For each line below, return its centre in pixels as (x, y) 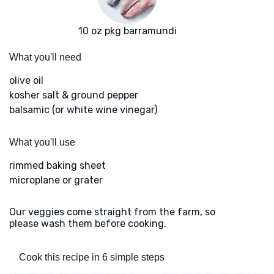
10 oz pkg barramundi (127, 31)
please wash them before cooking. (88, 224)
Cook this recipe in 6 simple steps (92, 257)
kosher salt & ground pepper (74, 95)
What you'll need (45, 57)
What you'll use (42, 143)
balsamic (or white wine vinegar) (83, 110)
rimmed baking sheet (57, 166)
